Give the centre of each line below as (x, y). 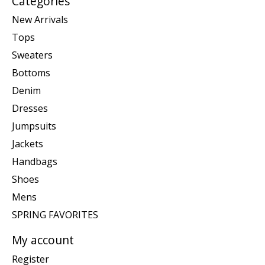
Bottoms (31, 73)
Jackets (28, 144)
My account (43, 240)
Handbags (35, 162)
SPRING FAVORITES (55, 215)
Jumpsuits (34, 126)
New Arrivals (40, 20)
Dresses (30, 109)
